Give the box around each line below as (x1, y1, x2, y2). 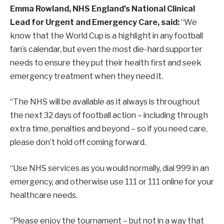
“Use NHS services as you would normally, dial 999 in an (10, 163, 209, 173)
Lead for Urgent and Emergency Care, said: (10, 17, 181, 27)
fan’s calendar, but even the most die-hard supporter (10, 44, 202, 54)
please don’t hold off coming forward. (10, 137, 146, 147)
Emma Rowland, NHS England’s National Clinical (10, 3, 195, 13)
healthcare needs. (10, 190, 77, 200)
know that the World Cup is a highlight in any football (10, 30, 203, 40)
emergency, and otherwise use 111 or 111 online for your (10, 176, 214, 186)
